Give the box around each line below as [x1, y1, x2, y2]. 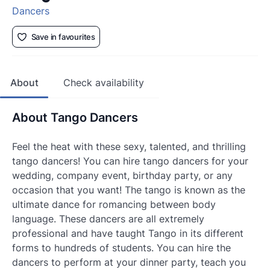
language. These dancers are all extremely [12, 213, 204, 225]
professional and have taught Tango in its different [12, 227, 243, 240]
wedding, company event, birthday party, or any [12, 169, 233, 182]
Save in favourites [31, 32, 96, 42]
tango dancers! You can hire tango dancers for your [12, 155, 248, 168]
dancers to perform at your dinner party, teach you [12, 256, 246, 269]
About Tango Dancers [12, 110, 138, 125]
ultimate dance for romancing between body [12, 198, 216, 211]
